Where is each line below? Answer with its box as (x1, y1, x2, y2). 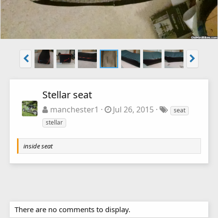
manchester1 (50, 104, 99, 115)
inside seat (23, 141, 53, 150)
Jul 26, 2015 (113, 104, 154, 115)
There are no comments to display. (15, 204, 130, 214)
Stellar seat (42, 88, 92, 101)
